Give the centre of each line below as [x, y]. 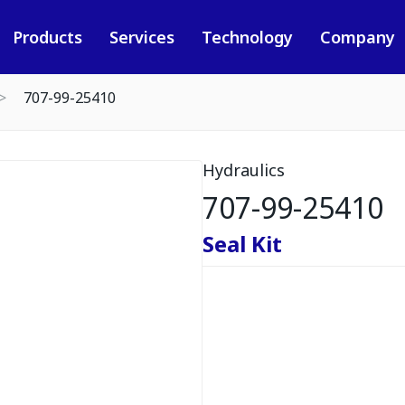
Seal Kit [242, 244]
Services [141, 37]
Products [47, 37]
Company [357, 37]
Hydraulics [244, 170]
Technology [247, 37]
